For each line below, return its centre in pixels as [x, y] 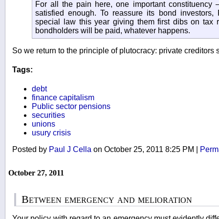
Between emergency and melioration [107, 199]
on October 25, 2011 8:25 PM [144, 150]
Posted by [31, 150]
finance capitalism [63, 98]
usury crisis [51, 133]
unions [44, 124]
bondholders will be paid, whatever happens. [113, 30]
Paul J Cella [70, 150]
